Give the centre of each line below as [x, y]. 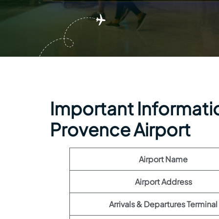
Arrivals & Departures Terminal [163, 204]
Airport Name [163, 159]
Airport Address [163, 182]
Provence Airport [120, 129]
